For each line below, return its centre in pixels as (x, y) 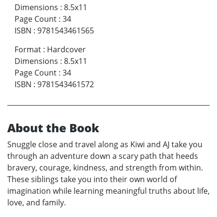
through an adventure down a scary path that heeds (103, 156)
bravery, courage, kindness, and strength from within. (105, 168)
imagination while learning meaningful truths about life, (108, 191)
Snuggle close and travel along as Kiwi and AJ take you (105, 145)
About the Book (53, 128)
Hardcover (66, 50)
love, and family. (37, 203)
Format (28, 50)
